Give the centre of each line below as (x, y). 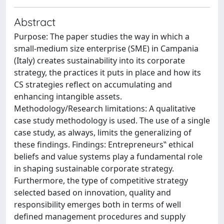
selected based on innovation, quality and (92, 192)
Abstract (35, 22)
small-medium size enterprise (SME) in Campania (106, 48)
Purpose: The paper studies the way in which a (102, 36)
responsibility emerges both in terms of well (97, 204)
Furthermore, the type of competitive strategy (101, 180)
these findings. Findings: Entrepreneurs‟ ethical (104, 144)
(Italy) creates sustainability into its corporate (99, 60)
